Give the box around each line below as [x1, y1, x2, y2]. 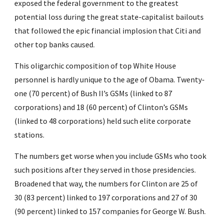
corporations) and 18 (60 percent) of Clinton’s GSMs [14, 102, 188, 112]
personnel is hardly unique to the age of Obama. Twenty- [14, 74, 205, 84]
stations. [14, 130, 45, 140]
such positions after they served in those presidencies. [14, 165, 196, 175]
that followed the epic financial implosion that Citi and [14, 26, 201, 36]
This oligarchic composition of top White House [14, 61, 177, 71]
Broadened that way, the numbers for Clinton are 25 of [14, 179, 198, 188]
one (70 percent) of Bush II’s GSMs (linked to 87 [14, 88, 173, 98]
